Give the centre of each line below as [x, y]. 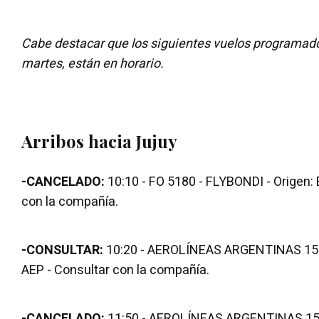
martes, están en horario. [93, 63]
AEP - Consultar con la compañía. [115, 270]
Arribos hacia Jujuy [99, 141]
